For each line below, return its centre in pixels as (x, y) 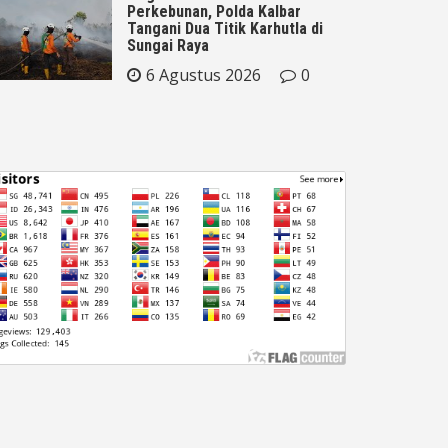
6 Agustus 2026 (203, 74)
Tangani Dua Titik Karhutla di (225, 28)
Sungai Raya (168, 45)
